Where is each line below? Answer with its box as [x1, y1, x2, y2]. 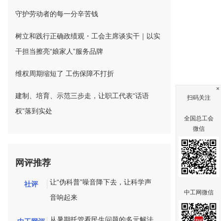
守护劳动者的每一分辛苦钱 [15, 10, 98, 18]
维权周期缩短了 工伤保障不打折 [15, 70, 114, 77]
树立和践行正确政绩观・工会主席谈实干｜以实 [15, 32, 160, 40]
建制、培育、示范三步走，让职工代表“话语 [15, 92, 149, 100]
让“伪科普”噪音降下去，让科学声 [49, 178, 151, 186]
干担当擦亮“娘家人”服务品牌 [15, 47, 103, 55]
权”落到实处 [15, 107, 52, 115]
